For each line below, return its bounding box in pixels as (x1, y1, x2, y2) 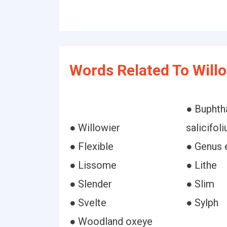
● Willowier (69, 122, 120, 134)
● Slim (185, 178, 214, 190)
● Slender (69, 178, 112, 190)
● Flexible (69, 140, 113, 153)
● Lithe (185, 159, 217, 171)
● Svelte (69, 197, 106, 209)
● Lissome (69, 159, 117, 171)
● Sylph (185, 197, 218, 209)
